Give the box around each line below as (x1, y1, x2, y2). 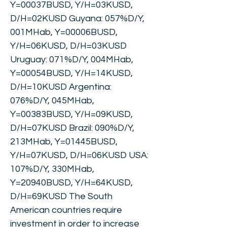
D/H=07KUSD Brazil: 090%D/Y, (10, 123, 134, 133)
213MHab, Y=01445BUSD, (10, 137, 118, 146)
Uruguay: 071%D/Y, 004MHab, (10, 55, 133, 64)
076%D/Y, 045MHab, (10, 96, 94, 105)
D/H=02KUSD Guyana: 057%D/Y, (10, 14, 144, 23)
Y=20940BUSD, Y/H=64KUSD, (10, 178, 133, 187)
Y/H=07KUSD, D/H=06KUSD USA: (10, 150, 148, 160)
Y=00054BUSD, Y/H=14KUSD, (10, 68, 133, 78)
